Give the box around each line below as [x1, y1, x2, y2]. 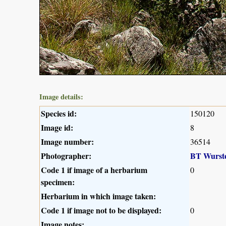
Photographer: [41, 150, 91, 162]
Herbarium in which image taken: [41, 190, 156, 202]
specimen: [41, 176, 75, 188]
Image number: [41, 136, 94, 148]
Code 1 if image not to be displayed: [41, 204, 161, 216]
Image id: [41, 122, 73, 134]
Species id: [41, 107, 77, 120]
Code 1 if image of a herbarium [41, 164, 147, 176]
